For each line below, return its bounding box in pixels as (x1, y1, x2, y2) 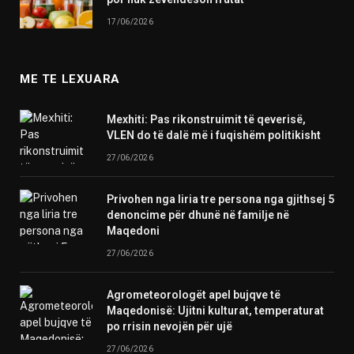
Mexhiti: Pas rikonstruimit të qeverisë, (107, 113, 306, 126)
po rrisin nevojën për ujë (107, 320, 232, 333)
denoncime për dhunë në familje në (107, 209, 289, 222)
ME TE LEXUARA (20, 72, 120, 87)
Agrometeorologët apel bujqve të (107, 288, 281, 302)
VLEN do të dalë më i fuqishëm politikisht (107, 129, 321, 142)
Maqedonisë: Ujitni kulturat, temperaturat (107, 304, 324, 318)
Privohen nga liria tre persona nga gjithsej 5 (107, 193, 334, 206)
